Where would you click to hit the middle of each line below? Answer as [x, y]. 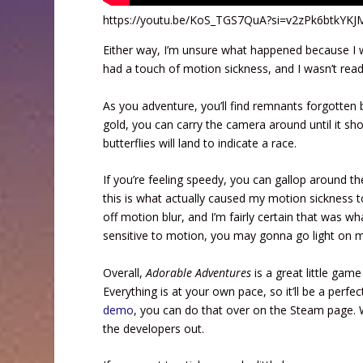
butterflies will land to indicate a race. [200, 143]
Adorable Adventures [199, 272]
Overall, [125, 272]
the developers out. [154, 328]
